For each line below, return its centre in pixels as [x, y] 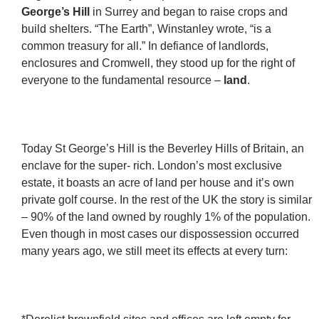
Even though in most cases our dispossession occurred [160, 234]
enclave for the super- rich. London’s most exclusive [152, 166]
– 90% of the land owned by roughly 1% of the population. [166, 217]
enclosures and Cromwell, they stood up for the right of [158, 63]
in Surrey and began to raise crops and [189, 12]
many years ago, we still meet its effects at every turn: [155, 251]
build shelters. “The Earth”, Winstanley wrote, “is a [146, 29]
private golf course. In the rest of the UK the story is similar [167, 200]
